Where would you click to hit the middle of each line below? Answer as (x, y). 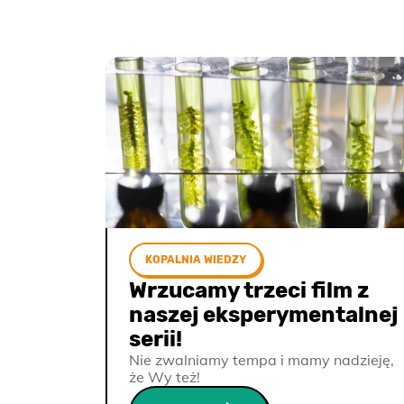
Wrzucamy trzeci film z (249, 290)
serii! (156, 339)
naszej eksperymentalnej (263, 315)
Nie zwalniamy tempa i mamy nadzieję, (262, 360)
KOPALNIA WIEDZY (196, 260)
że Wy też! (165, 377)
